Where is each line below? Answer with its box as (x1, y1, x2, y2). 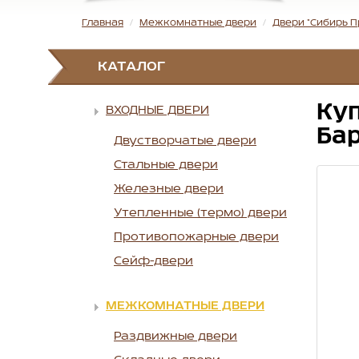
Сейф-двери (114, 255, 193, 268)
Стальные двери (114, 159, 218, 172)
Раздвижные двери (114, 330, 237, 344)
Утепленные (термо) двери (114, 207, 287, 220)
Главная (82, 18, 123, 29)
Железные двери (114, 183, 224, 196)
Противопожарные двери (114, 231, 279, 244)
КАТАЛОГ (98, 59, 166, 75)
